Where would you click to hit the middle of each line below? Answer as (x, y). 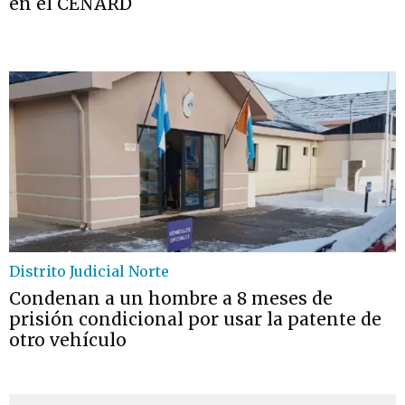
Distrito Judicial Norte (89, 271)
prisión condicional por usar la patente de (195, 319)
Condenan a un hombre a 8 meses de (171, 298)
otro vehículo (68, 340)
